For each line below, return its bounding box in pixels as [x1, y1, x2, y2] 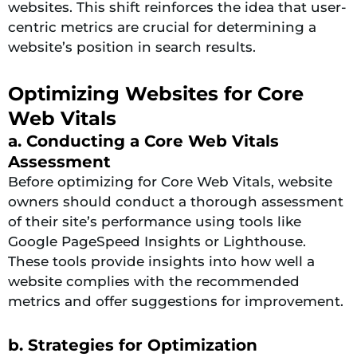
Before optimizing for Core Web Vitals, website [8, 173, 332, 190]
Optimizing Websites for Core [8, 81, 304, 105]
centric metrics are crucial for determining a [8, 18, 316, 35]
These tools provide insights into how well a [8, 253, 315, 269]
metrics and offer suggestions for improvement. [8, 292, 343, 309]
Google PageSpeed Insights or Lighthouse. [8, 233, 306, 249]
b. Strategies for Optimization [8, 335, 257, 355]
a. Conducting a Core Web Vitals [8, 131, 279, 151]
